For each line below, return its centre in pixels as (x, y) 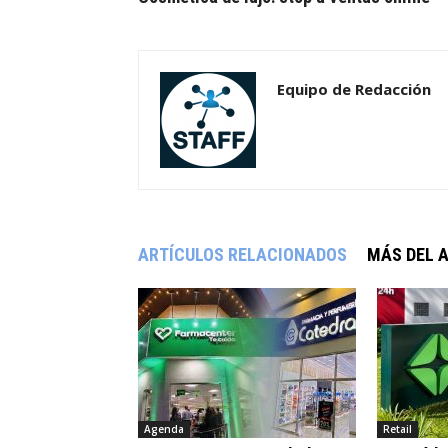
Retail (397, 428)
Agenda (164, 428)
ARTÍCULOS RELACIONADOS (242, 254)
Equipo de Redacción (354, 88)
